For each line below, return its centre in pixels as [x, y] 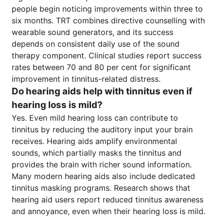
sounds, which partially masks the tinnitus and [97, 153]
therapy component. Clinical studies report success [107, 55]
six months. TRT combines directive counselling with [108, 20]
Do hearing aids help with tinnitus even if [102, 91]
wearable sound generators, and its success [92, 32]
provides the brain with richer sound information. [102, 164]
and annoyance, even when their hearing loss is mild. [109, 211]
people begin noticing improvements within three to [107, 9]
